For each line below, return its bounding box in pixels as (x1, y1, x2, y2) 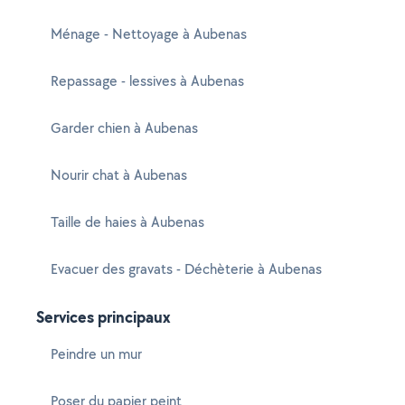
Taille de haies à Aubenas (51, 212, 204, 231)
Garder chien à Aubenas (51, 118, 198, 137)
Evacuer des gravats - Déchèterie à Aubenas (51, 259, 322, 278)
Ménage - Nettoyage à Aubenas (51, 24, 247, 43)
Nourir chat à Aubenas (51, 165, 187, 184)
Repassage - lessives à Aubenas (51, 71, 244, 90)
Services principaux (36, 306, 171, 328)
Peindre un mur (51, 344, 142, 363)
